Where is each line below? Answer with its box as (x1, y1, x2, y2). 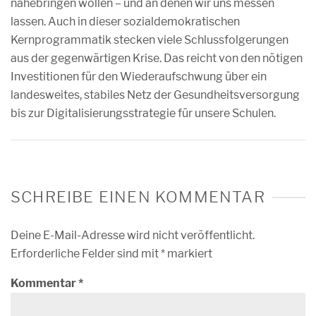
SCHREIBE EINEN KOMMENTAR (11, 188, 265, 206)
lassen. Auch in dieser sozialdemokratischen (11, 15, 240, 28)
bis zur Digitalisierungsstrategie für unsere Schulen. (11, 107, 276, 120)
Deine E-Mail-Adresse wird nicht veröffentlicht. (11, 229, 255, 242)
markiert (165, 247, 212, 260)
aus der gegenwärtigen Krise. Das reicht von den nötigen (11, 51, 303, 65)
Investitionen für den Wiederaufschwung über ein (11, 70, 267, 83)
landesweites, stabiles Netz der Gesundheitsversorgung (11, 88, 300, 102)
